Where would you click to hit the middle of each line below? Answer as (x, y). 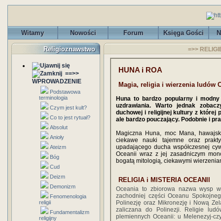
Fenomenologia (68, 196)
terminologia (53, 98)
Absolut (59, 127)
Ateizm (58, 147)
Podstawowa (65, 92)
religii (45, 202)
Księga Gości (184, 33)
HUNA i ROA (140, 70)
